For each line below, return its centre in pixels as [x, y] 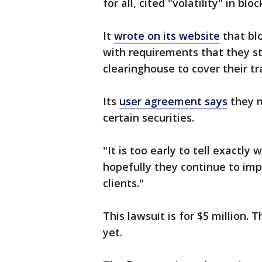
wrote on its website [167, 36]
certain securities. [150, 118]
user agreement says [173, 101]
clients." [123, 183]
